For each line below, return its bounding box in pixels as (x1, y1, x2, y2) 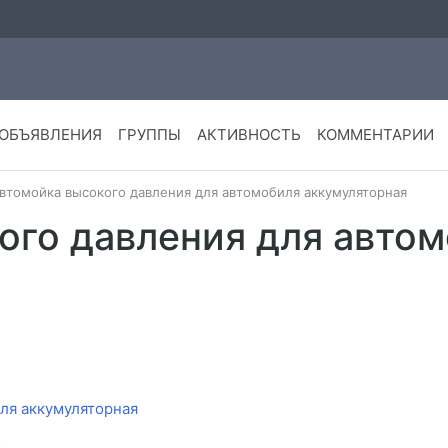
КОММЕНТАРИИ (316, 125, 434, 145)
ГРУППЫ (117, 125, 181, 145)
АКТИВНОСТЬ (196, 125, 301, 145)
